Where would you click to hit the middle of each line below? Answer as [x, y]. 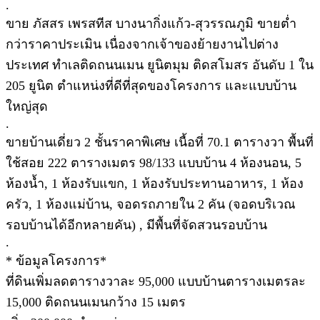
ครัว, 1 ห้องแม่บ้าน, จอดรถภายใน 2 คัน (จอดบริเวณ [151, 204]
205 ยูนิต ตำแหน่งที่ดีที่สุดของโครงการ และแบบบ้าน [151, 85]
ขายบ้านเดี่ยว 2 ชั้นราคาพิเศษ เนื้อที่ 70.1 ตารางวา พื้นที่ [160, 142]
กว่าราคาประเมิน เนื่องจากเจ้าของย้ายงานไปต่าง [142, 44]
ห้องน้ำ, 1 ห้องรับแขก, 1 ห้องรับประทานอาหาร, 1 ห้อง [155, 183]
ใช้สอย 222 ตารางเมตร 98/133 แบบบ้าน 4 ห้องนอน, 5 [154, 162]
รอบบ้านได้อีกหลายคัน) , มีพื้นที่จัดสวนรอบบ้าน [136, 225]
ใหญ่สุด [27, 106]
